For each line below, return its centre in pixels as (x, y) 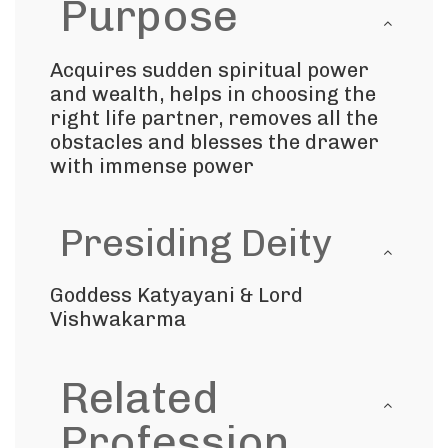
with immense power (152, 166)
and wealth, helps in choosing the (213, 94)
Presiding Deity (196, 243)
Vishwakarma (118, 319)
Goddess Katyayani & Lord (176, 295)
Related (139, 398)
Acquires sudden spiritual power (209, 70)
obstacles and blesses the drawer (214, 142)
